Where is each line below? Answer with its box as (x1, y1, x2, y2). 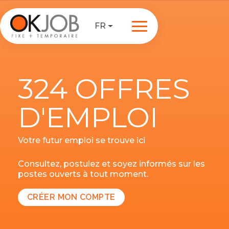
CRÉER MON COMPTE (27, 192, 116, 202)
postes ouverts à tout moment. (18, 169, 148, 179)
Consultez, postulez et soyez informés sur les (18, 159, 205, 169)
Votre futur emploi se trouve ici (18, 135, 145, 145)
